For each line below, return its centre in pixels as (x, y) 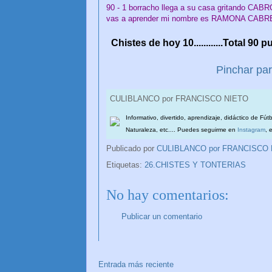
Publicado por (131, 148)
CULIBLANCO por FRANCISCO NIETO (179, 99)
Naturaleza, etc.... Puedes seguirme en (182, 130)
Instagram (251, 130)
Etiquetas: (125, 165)
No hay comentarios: (168, 195)
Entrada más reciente (136, 265)
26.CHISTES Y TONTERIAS (195, 165)
